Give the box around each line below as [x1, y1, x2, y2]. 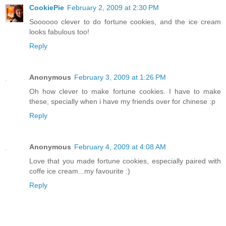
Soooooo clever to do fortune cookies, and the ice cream [29, 17, 221, 26]
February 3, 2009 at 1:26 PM [74, 73, 166, 81]
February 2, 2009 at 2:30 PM [67, 3, 159, 12]
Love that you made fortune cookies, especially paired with [29, 156, 221, 165]
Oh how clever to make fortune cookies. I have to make [29, 87, 221, 95]
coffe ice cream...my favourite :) [29, 166, 130, 175]
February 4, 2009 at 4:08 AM [74, 142, 166, 151]
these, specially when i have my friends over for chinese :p [29, 97, 215, 105]
